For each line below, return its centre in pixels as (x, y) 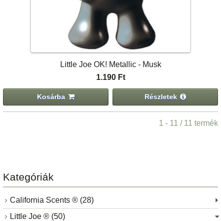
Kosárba (51, 97)
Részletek (161, 97)
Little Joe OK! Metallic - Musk (110, 65)
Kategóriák (29, 177)
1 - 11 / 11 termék (188, 123)
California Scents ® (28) (52, 200)
